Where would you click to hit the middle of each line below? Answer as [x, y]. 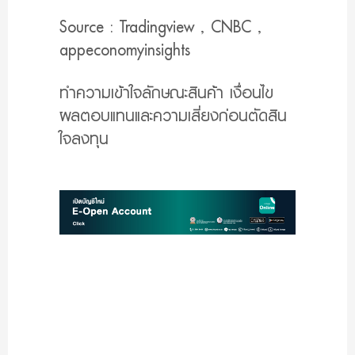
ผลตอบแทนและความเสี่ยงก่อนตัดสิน [173, 116]
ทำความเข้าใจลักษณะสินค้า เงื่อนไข [166, 93]
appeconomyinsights [125, 50]
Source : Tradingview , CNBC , [160, 27]
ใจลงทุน [84, 139]
